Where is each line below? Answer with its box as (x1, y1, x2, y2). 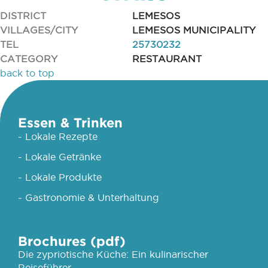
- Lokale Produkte (18, 172, 102, 182)
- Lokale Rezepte (18, 131, 98, 142)
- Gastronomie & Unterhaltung (18, 192, 159, 203)
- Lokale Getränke (18, 151, 101, 162)
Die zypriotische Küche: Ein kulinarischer (18, 249, 208, 260)
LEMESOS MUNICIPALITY (132, 25, 255, 35)
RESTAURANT (132, 53, 202, 64)
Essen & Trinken (18, 115, 123, 130)
